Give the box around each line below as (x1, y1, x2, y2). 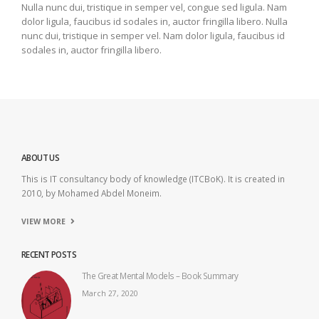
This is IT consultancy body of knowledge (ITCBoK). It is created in (21, 173, 285, 185)
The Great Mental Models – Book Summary (82, 270, 239, 282)
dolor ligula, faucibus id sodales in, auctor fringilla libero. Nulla (21, 15, 288, 28)
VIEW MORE (21, 216, 66, 227)
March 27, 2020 (82, 288, 138, 299)
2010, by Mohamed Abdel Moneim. (21, 187, 162, 199)
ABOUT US (21, 152, 60, 164)
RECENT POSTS (21, 249, 76, 261)
